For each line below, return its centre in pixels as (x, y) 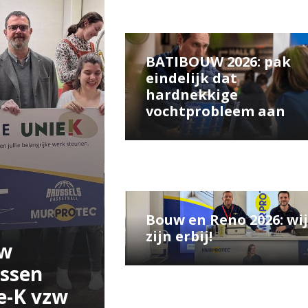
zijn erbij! (179, 236)
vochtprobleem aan (215, 111)
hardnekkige (191, 95)
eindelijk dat (191, 78)
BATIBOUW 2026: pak (218, 62)
